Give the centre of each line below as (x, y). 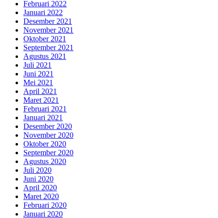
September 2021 (48, 47)
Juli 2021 (37, 65)
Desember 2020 (48, 126)
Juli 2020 (37, 170)
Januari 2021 (43, 117)
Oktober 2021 (45, 38)
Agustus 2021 (45, 56)
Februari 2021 (45, 109)
